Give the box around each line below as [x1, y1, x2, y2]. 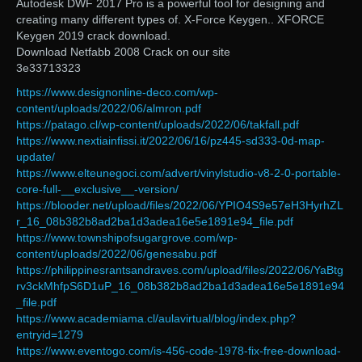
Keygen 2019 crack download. [16, 29, 170, 43]
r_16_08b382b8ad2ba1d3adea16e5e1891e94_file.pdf [16, 215, 293, 229]
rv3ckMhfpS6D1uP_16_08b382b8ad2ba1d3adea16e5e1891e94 [16, 280, 344, 293]
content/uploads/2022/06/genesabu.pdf [16, 247, 217, 261]
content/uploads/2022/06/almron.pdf [16, 102, 201, 116]
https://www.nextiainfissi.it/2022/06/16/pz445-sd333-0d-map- [16, 134, 325, 148]
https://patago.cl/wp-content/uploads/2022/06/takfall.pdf [16, 118, 299, 132]
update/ [16, 150, 55, 164]
